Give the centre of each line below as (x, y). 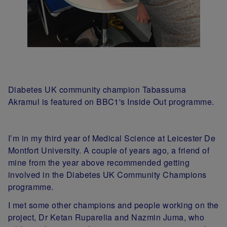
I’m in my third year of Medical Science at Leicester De (112, 138)
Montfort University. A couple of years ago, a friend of (109, 150)
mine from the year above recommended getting (99, 163)
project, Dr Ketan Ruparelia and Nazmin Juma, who (106, 217)
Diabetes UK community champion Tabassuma (97, 90)
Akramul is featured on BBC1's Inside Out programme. (111, 102)
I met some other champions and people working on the (113, 205)
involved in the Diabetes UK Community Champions (107, 175)
